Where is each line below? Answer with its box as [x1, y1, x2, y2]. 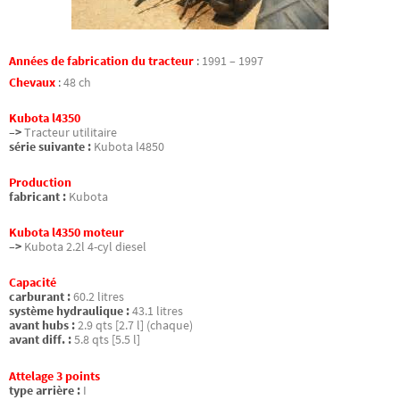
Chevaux [9, 74, 58, 90]
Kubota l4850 [94, 138, 164, 154]
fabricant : [9, 189, 66, 205]
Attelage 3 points [9, 368, 100, 384]
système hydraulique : [9, 304, 129, 320]
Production [9, 175, 71, 191]
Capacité [9, 275, 56, 291]
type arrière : [9, 382, 80, 398]
